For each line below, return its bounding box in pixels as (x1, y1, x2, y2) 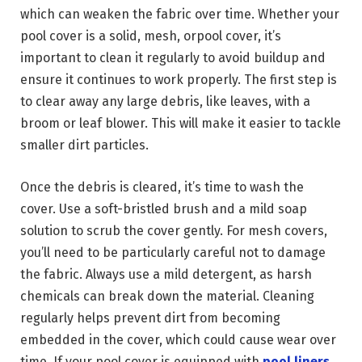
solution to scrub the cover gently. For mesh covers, (20, 222, 327, 238)
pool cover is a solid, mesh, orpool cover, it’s (20, 28, 281, 44)
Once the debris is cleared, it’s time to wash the (20, 179, 304, 195)
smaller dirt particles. (20, 137, 149, 154)
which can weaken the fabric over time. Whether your (20, 6, 339, 23)
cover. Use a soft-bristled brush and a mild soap (20, 200, 307, 217)
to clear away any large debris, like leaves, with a (20, 94, 310, 110)
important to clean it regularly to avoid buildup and (20, 50, 326, 66)
